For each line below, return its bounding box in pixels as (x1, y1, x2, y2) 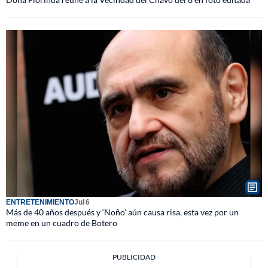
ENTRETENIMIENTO (6, 197, 74, 206)
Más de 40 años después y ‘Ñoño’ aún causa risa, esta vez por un (6, 207, 239, 217)
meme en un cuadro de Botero (6, 218, 117, 228)
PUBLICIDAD (112, 252, 156, 261)
